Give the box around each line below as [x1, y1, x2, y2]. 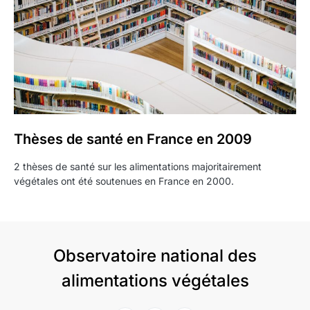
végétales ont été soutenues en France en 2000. [14, 175, 234, 187]
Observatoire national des [53, 246, 257, 266]
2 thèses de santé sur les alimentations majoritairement [14, 161, 262, 172]
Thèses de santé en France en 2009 [14, 131, 252, 147]
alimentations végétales [61, 271, 249, 291]
